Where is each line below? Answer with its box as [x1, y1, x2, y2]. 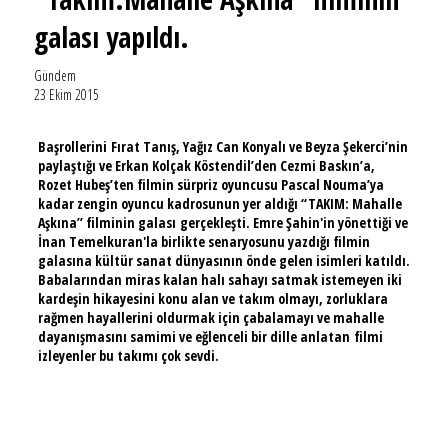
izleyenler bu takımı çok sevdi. [37, 346, 219, 365]
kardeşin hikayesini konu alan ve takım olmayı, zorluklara [37, 289, 388, 308]
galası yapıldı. [34, 18, 189, 57]
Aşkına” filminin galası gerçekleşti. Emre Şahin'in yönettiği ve [37, 213, 408, 232]
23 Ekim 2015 [34, 85, 99, 105]
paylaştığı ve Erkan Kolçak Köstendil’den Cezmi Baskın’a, [37, 156, 375, 175]
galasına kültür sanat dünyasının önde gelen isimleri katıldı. [37, 251, 410, 270]
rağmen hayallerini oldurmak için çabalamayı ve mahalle [37, 308, 384, 327]
